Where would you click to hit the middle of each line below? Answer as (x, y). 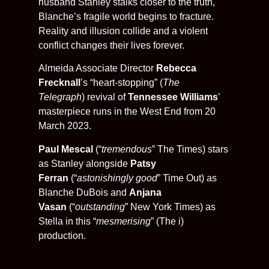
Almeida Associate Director (96, 68)
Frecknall (59, 83)
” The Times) (179, 149)
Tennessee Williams (173, 97)
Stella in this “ (67, 221)
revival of (106, 97)
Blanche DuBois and (84, 192)
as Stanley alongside (83, 163)
